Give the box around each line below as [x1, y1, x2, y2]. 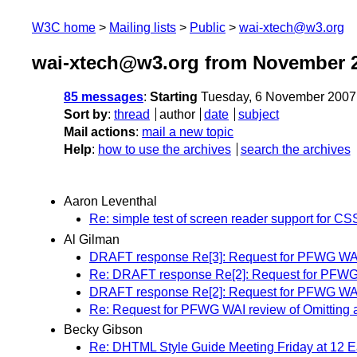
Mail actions [64, 125, 135, 139]
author [159, 108, 195, 122]
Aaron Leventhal [64, 194, 157, 209]
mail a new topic [142, 125, 233, 139]
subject [237, 108, 279, 122]
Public [190, 21, 226, 34]
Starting [150, 90, 198, 104]
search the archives [240, 143, 351, 157]
